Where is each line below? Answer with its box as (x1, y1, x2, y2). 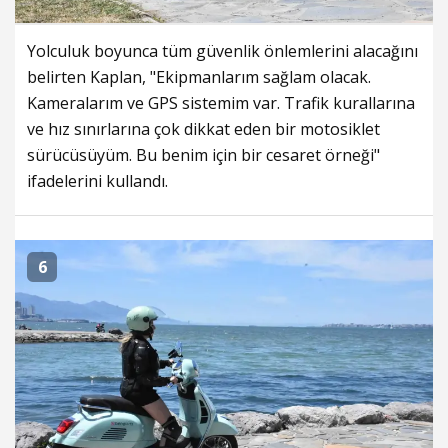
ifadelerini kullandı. (27, 170, 168, 193)
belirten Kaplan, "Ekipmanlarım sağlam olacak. (27, 66, 371, 89)
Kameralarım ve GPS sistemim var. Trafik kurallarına (27, 92, 415, 115)
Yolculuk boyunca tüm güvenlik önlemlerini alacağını (27, 40, 418, 63)
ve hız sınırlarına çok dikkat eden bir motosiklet (27, 118, 380, 141)
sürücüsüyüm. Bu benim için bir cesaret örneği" (27, 144, 380, 167)
